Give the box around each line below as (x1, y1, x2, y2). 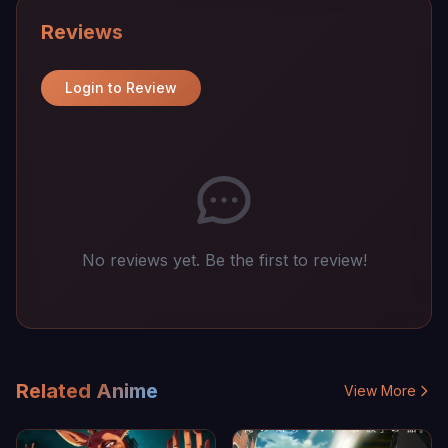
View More (344, 382, 416, 399)
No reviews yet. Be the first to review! (81, 250, 367, 270)
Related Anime (16, 379, 158, 403)
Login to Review (65, 79, 177, 96)
